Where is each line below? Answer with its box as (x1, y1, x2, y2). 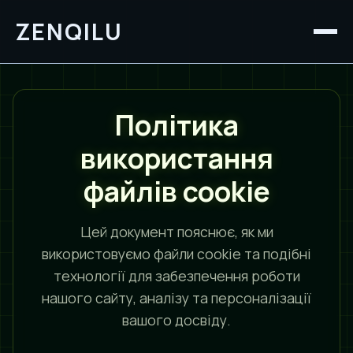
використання (80, 139, 273, 177)
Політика (114, 106, 239, 144)
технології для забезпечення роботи (53, 266, 300, 285)
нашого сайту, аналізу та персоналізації (42, 288, 311, 307)
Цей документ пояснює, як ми (80, 222, 273, 241)
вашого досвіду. (122, 310, 231, 329)
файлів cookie (83, 172, 270, 210)
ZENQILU (16, 15, 123, 47)
